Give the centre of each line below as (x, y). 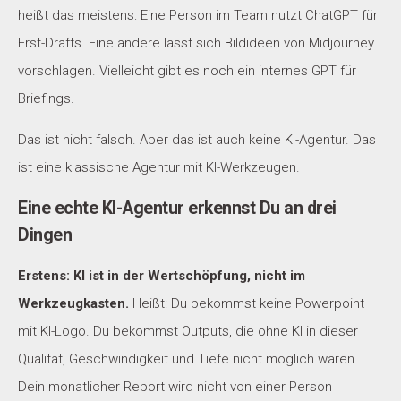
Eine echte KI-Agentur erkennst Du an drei (177, 208)
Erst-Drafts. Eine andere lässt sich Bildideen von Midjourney (196, 43)
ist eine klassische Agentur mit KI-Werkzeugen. (159, 167)
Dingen (45, 235)
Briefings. (46, 98)
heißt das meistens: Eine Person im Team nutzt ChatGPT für (198, 15)
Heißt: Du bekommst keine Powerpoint (247, 303)
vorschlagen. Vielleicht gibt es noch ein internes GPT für (187, 70)
